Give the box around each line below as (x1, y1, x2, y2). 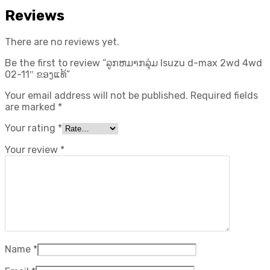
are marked (5, 101, 58, 113)
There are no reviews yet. (5, 36, 119, 48)
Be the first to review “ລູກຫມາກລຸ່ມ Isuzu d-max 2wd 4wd (5, 57, 262, 69)
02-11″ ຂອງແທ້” (5, 68, 70, 80)
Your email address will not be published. (5, 89, 188, 101)
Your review (5, 143, 60, 155)
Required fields (190, 89, 258, 101)
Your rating (5, 122, 58, 134)
